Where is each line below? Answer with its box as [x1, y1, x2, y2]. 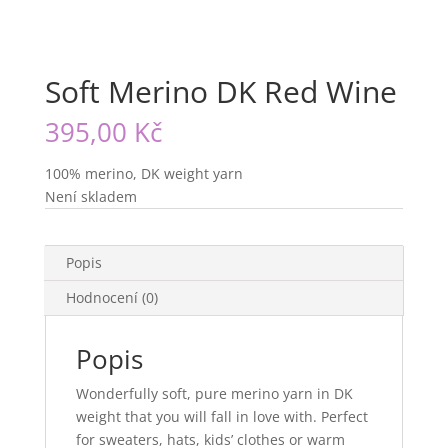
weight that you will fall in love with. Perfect [75, 407, 368, 427]
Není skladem [44, 187, 137, 207]
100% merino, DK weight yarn [44, 164, 243, 184]
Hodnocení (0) [65, 288, 158, 308]
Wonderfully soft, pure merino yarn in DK [75, 384, 353, 404]
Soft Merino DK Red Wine [44, 71, 397, 113]
